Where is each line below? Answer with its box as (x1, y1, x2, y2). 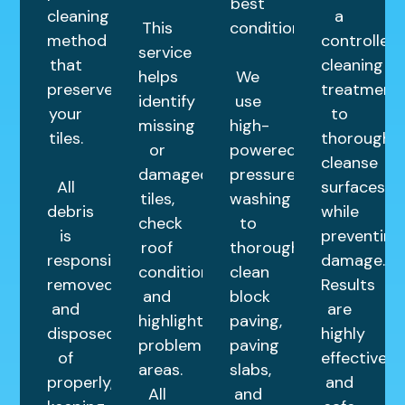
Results (320, 274, 375, 297)
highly (320, 323, 365, 345)
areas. (138, 359, 184, 381)
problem (138, 334, 202, 357)
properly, (47, 372, 114, 394)
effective (320, 347, 387, 370)
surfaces (320, 176, 385, 199)
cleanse (320, 152, 378, 174)
